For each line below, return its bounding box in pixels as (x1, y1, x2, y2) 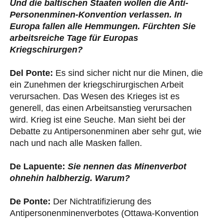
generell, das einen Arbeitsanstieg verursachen (10, 103, 192, 113)
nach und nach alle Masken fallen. (10, 138, 142, 148)
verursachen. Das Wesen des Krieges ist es (10, 91, 180, 102)
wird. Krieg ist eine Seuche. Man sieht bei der (10, 115, 185, 125)
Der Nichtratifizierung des (51, 197, 151, 207)
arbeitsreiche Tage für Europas (10, 33, 138, 43)
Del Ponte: (10, 68, 53, 78)
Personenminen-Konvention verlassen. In (10, 10, 182, 20)
